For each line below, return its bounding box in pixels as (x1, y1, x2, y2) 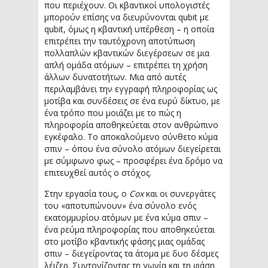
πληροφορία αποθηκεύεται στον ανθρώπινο (44, 119, 218, 130)
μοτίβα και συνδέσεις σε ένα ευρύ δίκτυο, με (44, 95, 220, 106)
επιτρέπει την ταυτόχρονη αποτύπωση (44, 35, 195, 47)
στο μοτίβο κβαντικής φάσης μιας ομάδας (44, 236, 205, 247)
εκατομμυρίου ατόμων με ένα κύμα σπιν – (44, 212, 208, 223)
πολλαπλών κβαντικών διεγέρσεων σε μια (44, 47, 209, 59)
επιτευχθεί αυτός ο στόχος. (44, 167, 151, 178)
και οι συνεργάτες (144, 188, 215, 199)
